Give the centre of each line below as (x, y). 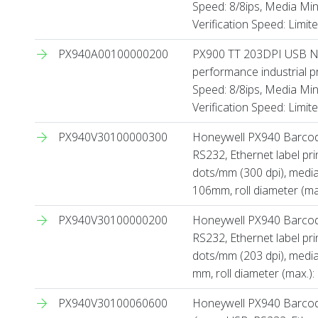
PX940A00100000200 (113, 54)
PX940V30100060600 (113, 303)
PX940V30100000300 (113, 137)
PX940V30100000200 (113, 220)
